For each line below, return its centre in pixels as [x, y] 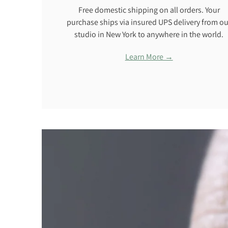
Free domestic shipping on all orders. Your [149, 10]
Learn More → [149, 57]
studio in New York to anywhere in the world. [149, 35]
